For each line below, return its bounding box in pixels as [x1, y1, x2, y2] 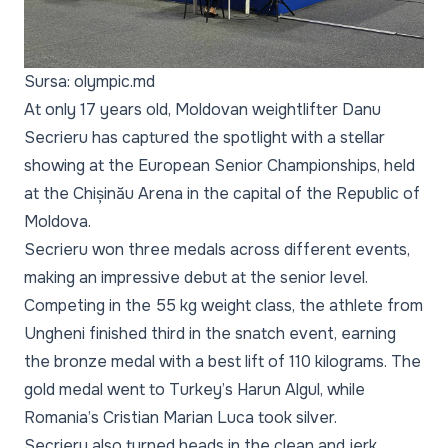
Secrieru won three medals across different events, [24, 239, 410, 260]
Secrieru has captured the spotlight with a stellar [24, 127, 385, 148]
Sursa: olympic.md [24, 71, 155, 92]
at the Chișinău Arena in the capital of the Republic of [24, 183, 420, 204]
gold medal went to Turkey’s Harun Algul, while [24, 379, 365, 400]
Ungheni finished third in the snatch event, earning [24, 323, 396, 344]
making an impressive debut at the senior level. [24, 267, 368, 288]
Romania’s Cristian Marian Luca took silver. [24, 407, 337, 428]
